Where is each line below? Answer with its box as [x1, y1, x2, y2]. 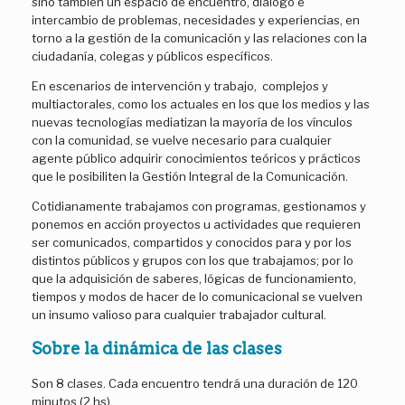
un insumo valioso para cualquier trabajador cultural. [32, 306, 329, 322]
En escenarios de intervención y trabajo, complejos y [32, 78, 328, 93]
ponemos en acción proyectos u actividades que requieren [32, 216, 361, 231]
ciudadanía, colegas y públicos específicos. [32, 48, 273, 63]
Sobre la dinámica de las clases [32, 338, 282, 358]
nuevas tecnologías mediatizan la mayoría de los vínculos [32, 114, 353, 129]
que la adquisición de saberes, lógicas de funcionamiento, [32, 270, 356, 286]
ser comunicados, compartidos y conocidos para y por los [32, 234, 352, 250]
